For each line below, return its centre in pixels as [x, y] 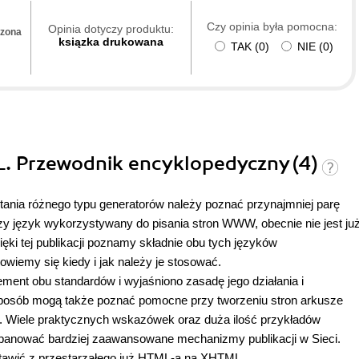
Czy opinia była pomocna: [272, 26]
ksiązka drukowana [111, 41]
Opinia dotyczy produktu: [111, 28]
